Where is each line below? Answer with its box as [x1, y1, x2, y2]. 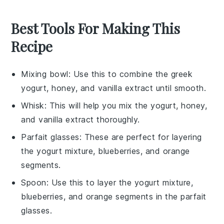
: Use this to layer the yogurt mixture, [46, 177, 193, 188]
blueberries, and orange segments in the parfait [21, 191, 206, 202]
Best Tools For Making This [11, 19, 180, 38]
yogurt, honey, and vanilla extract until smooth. [21, 83, 206, 93]
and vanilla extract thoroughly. [21, 114, 140, 125]
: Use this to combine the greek [68, 69, 193, 79]
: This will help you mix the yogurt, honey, [44, 100, 207, 111]
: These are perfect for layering [79, 132, 202, 142]
